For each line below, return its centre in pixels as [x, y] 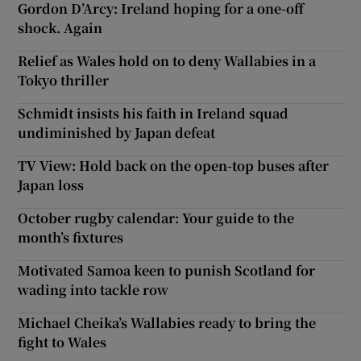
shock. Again [60, 27]
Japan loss [51, 185]
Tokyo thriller [64, 80]
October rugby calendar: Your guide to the [156, 218]
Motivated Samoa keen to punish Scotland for [167, 270]
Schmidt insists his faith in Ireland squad [154, 113]
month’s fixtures [71, 237]
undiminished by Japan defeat [117, 132]
